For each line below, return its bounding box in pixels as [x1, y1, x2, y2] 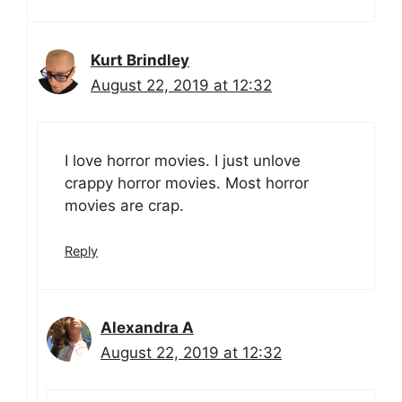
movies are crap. [65, 196, 184, 214]
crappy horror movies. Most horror [65, 173, 309, 192]
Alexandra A [100, 319, 194, 337]
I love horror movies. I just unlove [65, 151, 301, 170]
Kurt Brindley [91, 51, 189, 70]
